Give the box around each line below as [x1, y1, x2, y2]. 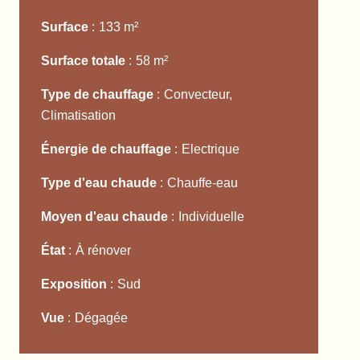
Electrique [182, 142, 239, 156]
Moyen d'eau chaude [41, 210, 171, 223]
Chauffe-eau [167, 176, 238, 190]
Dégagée [75, 311, 128, 325]
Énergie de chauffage [41, 142, 174, 156]
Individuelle [178, 210, 244, 223]
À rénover [76, 243, 131, 257]
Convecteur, [164, 88, 232, 101]
